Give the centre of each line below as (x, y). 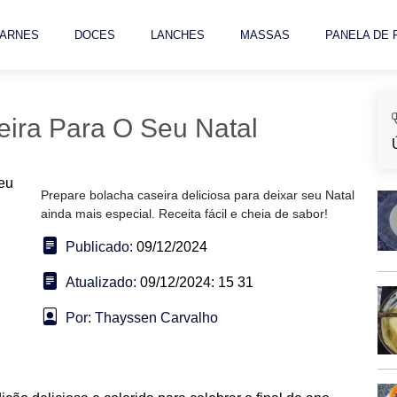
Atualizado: (101, 282)
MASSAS (265, 35)
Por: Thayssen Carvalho (142, 318)
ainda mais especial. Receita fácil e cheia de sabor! (184, 214)
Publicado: (99, 247)
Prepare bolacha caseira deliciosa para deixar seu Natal (198, 195)
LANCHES (178, 35)
